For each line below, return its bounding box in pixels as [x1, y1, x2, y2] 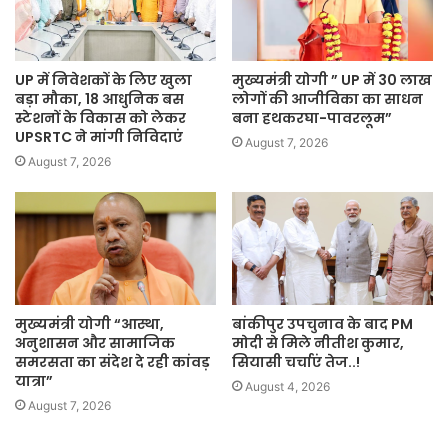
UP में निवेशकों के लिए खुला [15, 69, 192, 90]
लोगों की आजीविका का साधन [232, 88, 423, 109]
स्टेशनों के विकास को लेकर [15, 107, 186, 128]
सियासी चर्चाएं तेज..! [232, 352, 360, 373]
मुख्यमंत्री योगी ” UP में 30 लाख [232, 69, 432, 90]
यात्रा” [15, 371, 53, 392]
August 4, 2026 [245, 379, 330, 395]
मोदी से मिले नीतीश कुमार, [232, 333, 404, 354]
